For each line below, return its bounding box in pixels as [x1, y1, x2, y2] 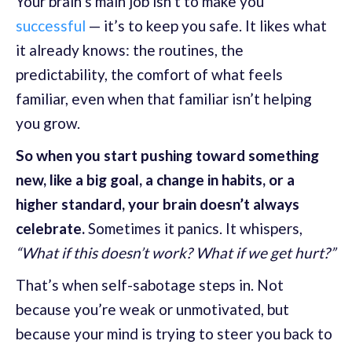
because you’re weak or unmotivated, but [16, 299, 289, 318]
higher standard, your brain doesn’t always [16, 194, 299, 213]
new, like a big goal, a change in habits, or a [16, 170, 295, 189]
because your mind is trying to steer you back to [16, 324, 332, 343]
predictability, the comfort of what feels [16, 64, 283, 83]
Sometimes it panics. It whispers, [85, 218, 302, 237]
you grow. [16, 113, 80, 132]
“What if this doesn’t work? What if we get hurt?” [16, 243, 335, 262]
